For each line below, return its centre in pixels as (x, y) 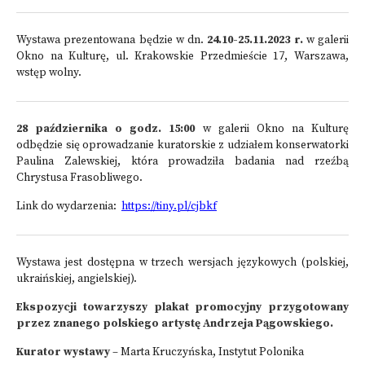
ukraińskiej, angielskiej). (77, 279)
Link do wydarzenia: (69, 207)
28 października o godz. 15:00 (106, 129)
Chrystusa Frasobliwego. (79, 178)
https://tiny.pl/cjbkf (169, 207)
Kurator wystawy (63, 352)
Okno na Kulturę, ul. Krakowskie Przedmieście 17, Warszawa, (182, 57)
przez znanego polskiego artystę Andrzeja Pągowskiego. (175, 324)
